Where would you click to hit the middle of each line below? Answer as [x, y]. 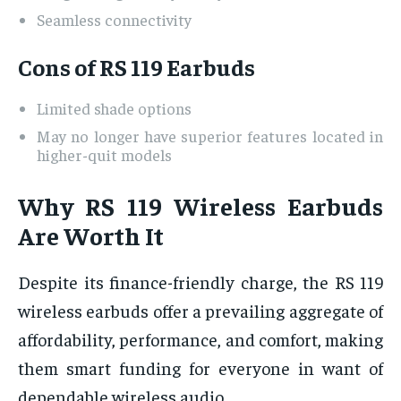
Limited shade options [114, 108]
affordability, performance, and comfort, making [200, 339]
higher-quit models [104, 155]
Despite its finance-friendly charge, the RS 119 [200, 282]
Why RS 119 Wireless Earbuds [200, 206]
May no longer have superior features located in [210, 136]
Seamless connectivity [114, 20]
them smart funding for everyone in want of [200, 368]
